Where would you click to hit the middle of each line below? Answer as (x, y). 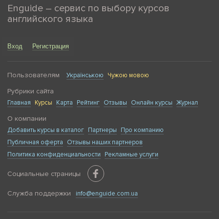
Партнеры (102, 130)
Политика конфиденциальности (54, 154)
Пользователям (33, 75)
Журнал (187, 103)
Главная (19, 103)
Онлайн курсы (152, 103)
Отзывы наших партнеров (105, 142)
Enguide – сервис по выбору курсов (88, 8)
